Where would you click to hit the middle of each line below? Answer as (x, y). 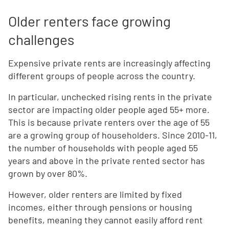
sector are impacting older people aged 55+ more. (109, 110)
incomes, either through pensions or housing (100, 207)
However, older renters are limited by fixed (95, 194)
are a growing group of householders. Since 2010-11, (113, 135)
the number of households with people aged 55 (103, 148)
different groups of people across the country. (102, 76)
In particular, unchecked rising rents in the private (110, 97)
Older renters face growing (89, 21)
